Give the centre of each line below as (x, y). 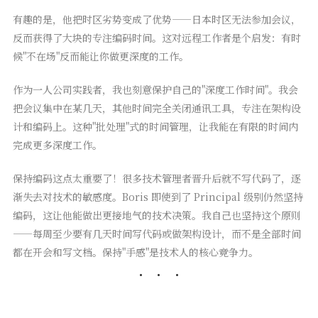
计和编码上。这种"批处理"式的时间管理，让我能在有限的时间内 (155, 127)
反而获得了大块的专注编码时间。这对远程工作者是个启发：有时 (157, 38)
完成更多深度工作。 (57, 145)
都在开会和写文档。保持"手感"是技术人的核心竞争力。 (135, 252)
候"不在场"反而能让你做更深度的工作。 (100, 56)
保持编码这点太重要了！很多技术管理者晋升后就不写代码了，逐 (157, 179)
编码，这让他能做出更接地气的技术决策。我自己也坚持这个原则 (157, 215)
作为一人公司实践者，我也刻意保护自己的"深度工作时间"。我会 (155, 90)
